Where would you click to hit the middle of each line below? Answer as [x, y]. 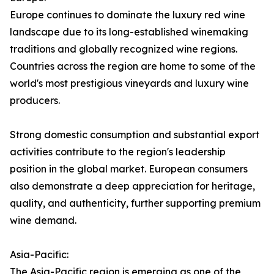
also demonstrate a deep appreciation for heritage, [132, 186]
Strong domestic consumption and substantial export [135, 135]
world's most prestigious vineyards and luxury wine [129, 83]
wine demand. [43, 220]
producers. [35, 101]
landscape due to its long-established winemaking [129, 32]
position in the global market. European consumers [129, 169]
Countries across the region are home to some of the [133, 66]
